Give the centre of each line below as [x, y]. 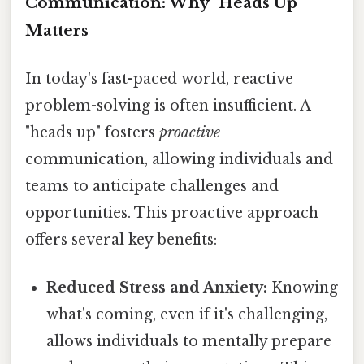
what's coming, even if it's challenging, [187, 315]
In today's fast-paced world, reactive [159, 79]
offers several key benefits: [121, 240]
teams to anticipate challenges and [152, 186]
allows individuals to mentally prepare [189, 342]
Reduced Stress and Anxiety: [157, 288]
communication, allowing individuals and [179, 160]
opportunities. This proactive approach [172, 213]
